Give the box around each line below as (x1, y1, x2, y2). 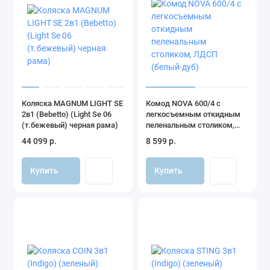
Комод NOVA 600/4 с (146, 98, 221, 108)
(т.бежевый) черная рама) (22, 120, 118, 130)
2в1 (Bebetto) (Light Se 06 (22, 109, 111, 119)
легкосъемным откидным (146, 109, 240, 119)
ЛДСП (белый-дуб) (146, 131, 213, 140)
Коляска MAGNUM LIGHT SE (22, 98, 123, 108)
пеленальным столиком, (146, 120, 234, 130)
